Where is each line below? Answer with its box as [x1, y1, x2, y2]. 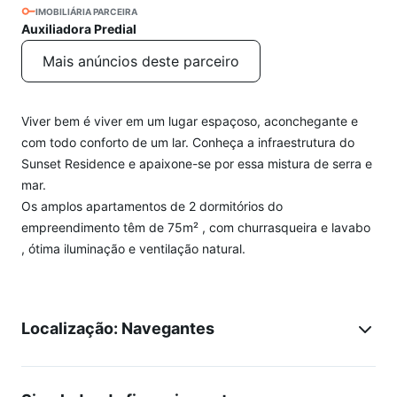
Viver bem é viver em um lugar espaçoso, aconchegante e [21, 113, 358, 128]
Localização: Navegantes [21, 319, 214, 338]
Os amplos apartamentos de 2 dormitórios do [21, 198, 283, 214]
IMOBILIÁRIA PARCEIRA [35, 6, 137, 17]
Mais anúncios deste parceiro [43, 52, 239, 70]
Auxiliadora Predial [21, 21, 136, 36]
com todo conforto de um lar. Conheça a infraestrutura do [21, 135, 354, 150]
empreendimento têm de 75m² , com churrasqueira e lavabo [21, 220, 370, 235]
